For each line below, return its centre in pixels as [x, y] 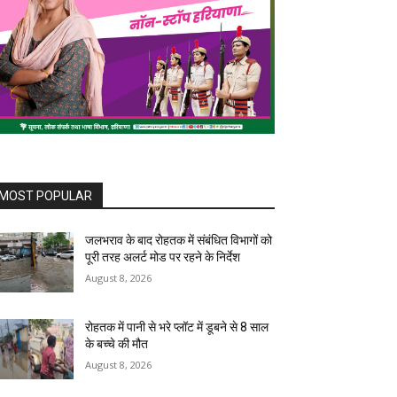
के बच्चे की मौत [117, 344]
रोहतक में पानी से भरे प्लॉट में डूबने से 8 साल [177, 327]
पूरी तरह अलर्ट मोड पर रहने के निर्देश [163, 257]
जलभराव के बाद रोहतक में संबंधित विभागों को [179, 241]
